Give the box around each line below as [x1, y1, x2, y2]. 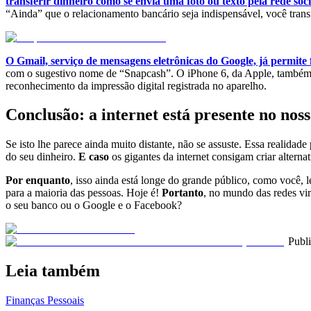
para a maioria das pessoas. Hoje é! [6, 187, 162, 199]
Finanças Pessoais [6, 294, 84, 307]
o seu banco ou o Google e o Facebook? [6, 199, 182, 212]
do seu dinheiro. [6, 151, 78, 163]
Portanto [162, 187, 203, 199]
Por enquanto [6, 174, 70, 187]
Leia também [6, 262, 100, 280]
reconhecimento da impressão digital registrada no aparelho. [6, 79, 267, 92]
